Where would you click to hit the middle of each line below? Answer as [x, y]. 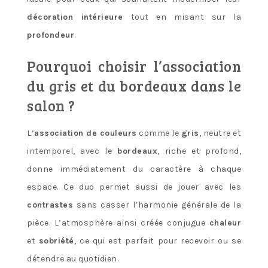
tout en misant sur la [182, 17]
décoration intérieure [75, 17]
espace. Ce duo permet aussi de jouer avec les [134, 187]
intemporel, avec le [72, 151]
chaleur [225, 223]
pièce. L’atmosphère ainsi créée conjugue [118, 223]
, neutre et [220, 133]
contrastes [50, 205]
